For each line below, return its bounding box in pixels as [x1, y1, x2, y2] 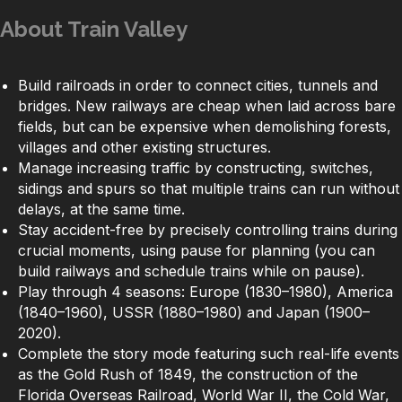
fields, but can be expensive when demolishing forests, [18, 118, 391, 135]
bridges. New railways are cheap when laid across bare [18, 97, 396, 115]
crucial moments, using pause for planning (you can [18, 241, 375, 259]
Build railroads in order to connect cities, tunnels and [18, 76, 378, 94]
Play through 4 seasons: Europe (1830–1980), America [18, 283, 393, 301]
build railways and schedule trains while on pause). [18, 262, 364, 280]
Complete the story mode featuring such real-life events [18, 345, 399, 363]
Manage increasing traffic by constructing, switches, [18, 159, 373, 177]
